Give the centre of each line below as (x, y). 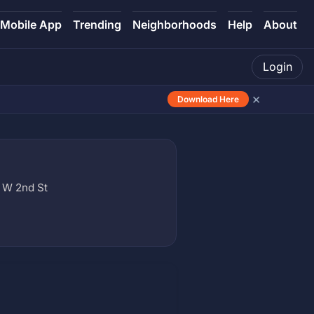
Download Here (208, 99)
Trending (97, 25)
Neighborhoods (175, 25)
